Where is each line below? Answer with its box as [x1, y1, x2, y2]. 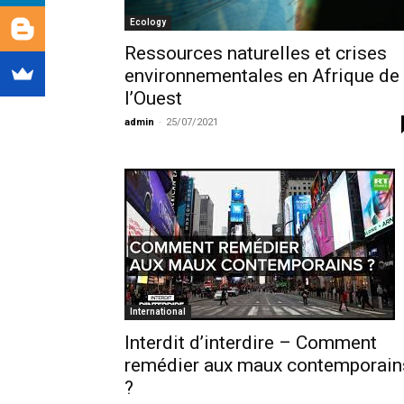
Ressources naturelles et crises [124, 42, 387, 65]
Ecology [130, 17, 166, 28]
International [130, 307, 186, 317]
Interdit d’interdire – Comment [124, 332, 377, 354]
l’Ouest [124, 87, 182, 110]
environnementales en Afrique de [124, 65, 399, 87]
